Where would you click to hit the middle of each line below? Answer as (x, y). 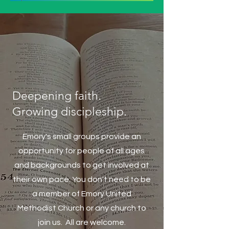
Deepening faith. (57, 96)
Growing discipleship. (70, 112)
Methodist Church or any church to (82, 208)
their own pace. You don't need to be (82, 179)
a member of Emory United (82, 194)
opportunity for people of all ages (82, 151)
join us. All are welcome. (82, 222)
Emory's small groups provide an (82, 136)
